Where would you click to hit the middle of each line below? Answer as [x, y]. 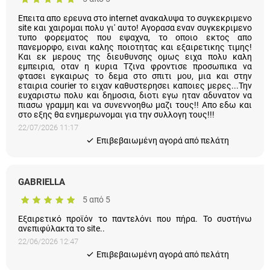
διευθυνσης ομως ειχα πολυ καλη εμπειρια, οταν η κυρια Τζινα [135, 47]
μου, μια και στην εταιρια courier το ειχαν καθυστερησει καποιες [135, 66]
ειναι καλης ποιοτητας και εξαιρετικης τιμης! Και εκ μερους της [135, 37]
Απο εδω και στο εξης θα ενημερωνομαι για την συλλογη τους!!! [134, 95]
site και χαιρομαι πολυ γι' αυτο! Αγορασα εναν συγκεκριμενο [135, 18]
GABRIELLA [43, 162]
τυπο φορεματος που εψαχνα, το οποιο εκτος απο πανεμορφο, [135, 27]
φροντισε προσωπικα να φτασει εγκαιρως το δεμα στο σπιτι [135, 56]
